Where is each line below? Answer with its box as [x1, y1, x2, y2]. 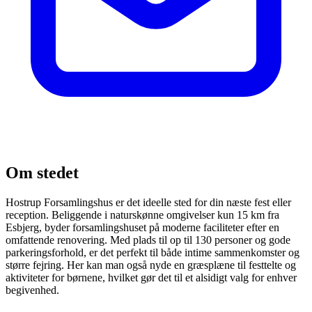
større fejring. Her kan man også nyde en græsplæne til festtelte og [6, 258, 296, 271]
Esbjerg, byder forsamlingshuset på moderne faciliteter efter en [6, 221, 279, 233]
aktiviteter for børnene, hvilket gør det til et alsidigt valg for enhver [6, 271, 297, 283]
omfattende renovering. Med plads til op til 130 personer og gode [6, 233, 290, 246]
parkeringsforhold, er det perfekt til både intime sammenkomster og [6, 246, 299, 258]
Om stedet [6, 163, 79, 182]
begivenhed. [6, 283, 59, 296]
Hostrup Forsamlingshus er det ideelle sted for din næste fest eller [6, 196, 291, 208]
